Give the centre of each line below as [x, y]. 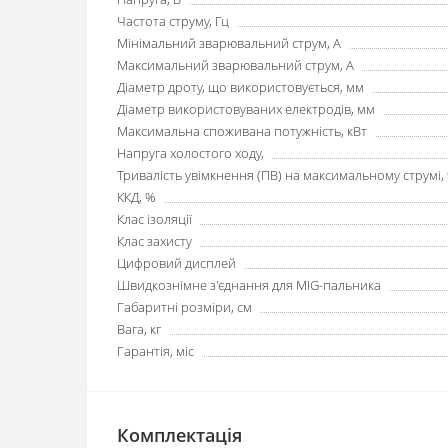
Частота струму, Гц [173, 21]
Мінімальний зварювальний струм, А [229, 43]
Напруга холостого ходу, [190, 153]
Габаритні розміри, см [184, 307]
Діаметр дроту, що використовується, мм [240, 87]
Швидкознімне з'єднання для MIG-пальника [249, 285]
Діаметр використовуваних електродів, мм [246, 109]
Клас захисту [154, 241]
